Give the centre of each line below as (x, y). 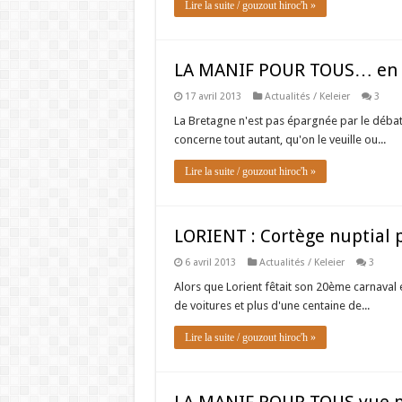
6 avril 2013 (210, 262)
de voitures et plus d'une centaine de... (271, 306)
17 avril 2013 (213, 96)
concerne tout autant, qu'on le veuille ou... (280, 140)
